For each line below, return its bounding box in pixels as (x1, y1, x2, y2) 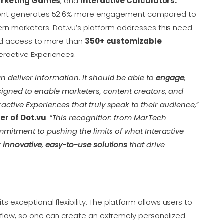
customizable (105, 36, 162, 46)
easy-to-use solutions (45, 139, 127, 150)
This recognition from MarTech (52, 112, 166, 123)
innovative (3, 139, 42, 150)
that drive (127, 139, 165, 150)
